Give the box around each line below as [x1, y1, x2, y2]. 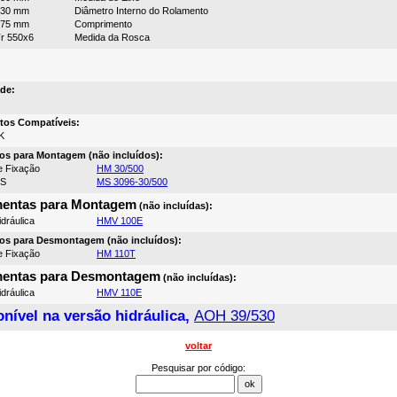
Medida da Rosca [74, 31, 150, 43]
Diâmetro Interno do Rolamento [74, 4, 208, 16]
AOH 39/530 [194, 307, 275, 323]
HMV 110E [97, 286, 142, 298]
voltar [185, 339, 212, 351]
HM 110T [97, 247, 136, 259]
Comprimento [74, 18, 132, 29]
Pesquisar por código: [152, 362, 245, 373]
